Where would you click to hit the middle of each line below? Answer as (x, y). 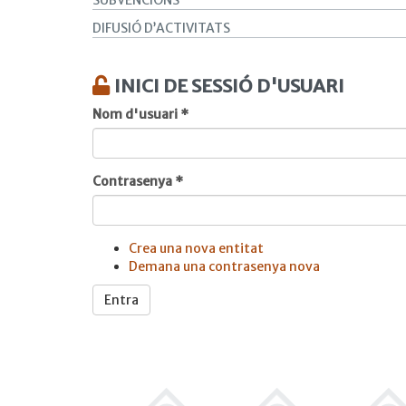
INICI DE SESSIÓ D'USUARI (229, 86)
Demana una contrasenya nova (224, 266)
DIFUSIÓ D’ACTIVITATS (161, 28)
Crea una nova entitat (196, 248)
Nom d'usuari (136, 114)
